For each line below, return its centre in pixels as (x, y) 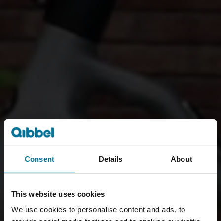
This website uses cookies (58, 194)
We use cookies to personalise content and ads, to (98, 209)
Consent (39, 159)
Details (110, 159)
